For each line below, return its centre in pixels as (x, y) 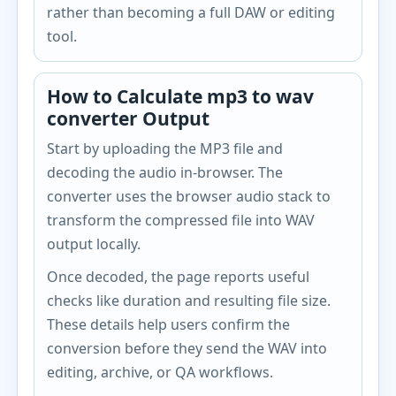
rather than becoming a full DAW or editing (191, 12)
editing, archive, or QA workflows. (160, 372)
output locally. (94, 244)
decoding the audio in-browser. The (165, 172)
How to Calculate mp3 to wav (181, 96)
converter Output (129, 118)
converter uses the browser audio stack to (189, 196)
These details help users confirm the (169, 324)
